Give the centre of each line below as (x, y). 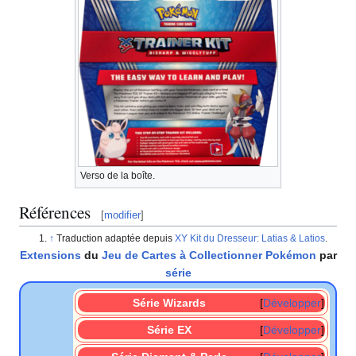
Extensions (50, 255)
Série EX (169, 329)
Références (55, 212)
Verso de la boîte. (118, 175)
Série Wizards (169, 302)
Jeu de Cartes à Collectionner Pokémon (209, 255)
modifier (122, 215)
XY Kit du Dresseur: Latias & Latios (250, 238)
